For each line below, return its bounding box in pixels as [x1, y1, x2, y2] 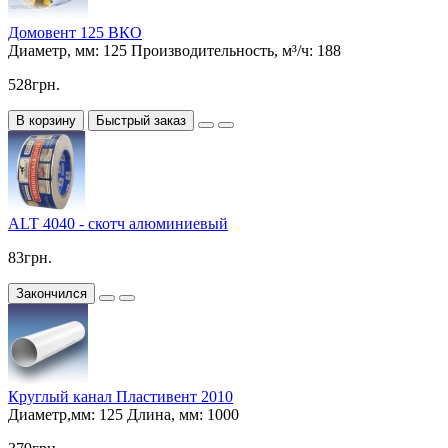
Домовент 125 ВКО [8, 24, 142, 42]
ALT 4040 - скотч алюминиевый [8, 215, 228, 233]
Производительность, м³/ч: [131, 42, 313, 60]
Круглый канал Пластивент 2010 [8, 388, 233, 406]
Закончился [16, 286, 87, 302]
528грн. [8, 76, 60, 94]
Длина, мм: [127, 406, 203, 424]
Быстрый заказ [96, 113, 186, 129]
